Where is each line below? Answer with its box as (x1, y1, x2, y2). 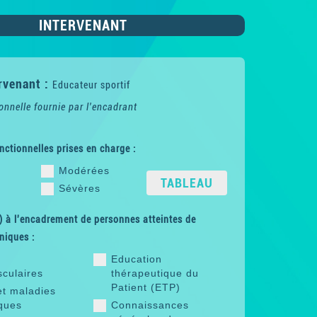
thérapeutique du (111, 267, 200, 279)
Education (111, 253, 163, 265)
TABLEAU (160, 175, 213, 191)
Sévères (58, 183, 100, 195)
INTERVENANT (38, 17, 127, 35)
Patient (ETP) (111, 282, 181, 294)
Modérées (58, 165, 110, 177)
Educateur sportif (52, 79, 130, 91)
